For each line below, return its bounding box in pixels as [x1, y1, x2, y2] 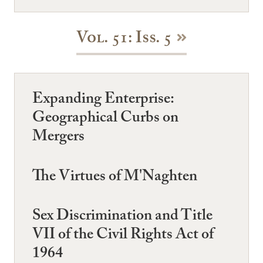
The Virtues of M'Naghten [32, 164, 197, 191]
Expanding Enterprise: [32, 87, 174, 114]
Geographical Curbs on [32, 106, 178, 133]
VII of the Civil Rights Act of [32, 222, 214, 249]
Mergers [32, 125, 85, 151]
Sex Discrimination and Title [32, 204, 213, 230]
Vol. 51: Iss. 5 [76, 26, 171, 55]
